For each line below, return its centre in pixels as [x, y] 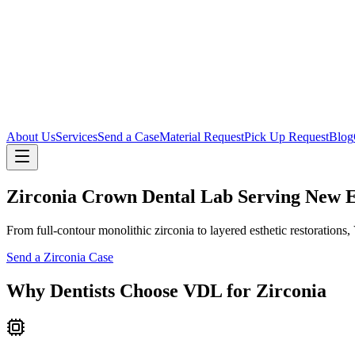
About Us [31, 137]
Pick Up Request [286, 137]
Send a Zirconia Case [60, 257]
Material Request [202, 137]
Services [76, 137]
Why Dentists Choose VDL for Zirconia [166, 290]
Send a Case [128, 137]
